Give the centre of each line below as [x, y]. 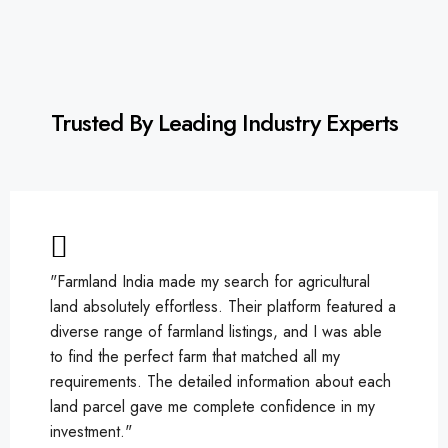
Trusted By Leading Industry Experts [224, 122]
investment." [91, 431]
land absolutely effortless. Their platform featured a [223, 306]
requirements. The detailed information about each [220, 381]
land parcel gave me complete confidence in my [212, 406]
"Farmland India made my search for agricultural [210, 281]
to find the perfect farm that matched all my [195, 356]
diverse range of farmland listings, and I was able [216, 331]
